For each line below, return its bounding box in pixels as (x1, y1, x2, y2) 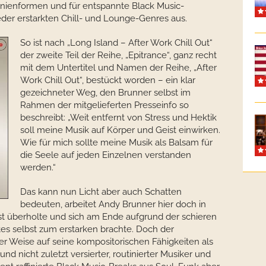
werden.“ (20, 162, 56, 173)
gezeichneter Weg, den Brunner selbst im (20, 87, 191, 98)
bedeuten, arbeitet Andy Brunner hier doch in (20, 199, 206, 210)
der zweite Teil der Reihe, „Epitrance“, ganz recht (20, 50, 217, 61)
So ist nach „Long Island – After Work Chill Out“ (20, 37, 213, 48)
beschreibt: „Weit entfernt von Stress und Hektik (20, 112, 217, 123)
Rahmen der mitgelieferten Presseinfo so (20, 100, 189, 110)
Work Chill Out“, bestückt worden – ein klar (20, 75, 195, 85)
